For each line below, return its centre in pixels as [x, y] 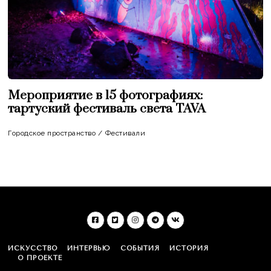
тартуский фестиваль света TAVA [107, 109]
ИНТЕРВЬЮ [89, 248]
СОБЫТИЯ [140, 248]
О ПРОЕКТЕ [40, 258]
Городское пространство [52, 133]
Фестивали [125, 133]
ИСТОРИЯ [189, 248]
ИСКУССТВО [33, 248]
